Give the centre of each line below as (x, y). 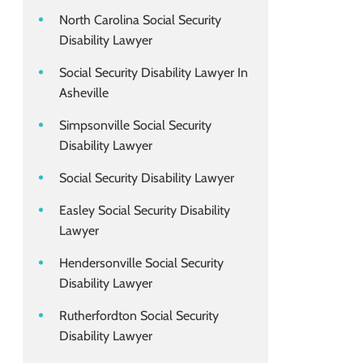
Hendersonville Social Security (141, 263)
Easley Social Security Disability (145, 211)
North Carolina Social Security (140, 20)
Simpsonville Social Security (135, 126)
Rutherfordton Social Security (139, 316)
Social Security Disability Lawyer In (154, 73)
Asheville (84, 93)
